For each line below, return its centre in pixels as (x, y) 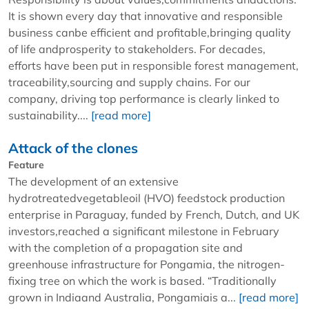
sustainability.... (50, 115)
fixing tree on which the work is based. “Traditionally (142, 280)
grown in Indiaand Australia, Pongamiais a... (123, 297)
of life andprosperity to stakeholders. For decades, (137, 49)
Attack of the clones (73, 148)
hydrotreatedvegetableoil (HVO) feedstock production (147, 198)
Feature (26, 165)
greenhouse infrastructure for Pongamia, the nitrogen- (147, 264)
